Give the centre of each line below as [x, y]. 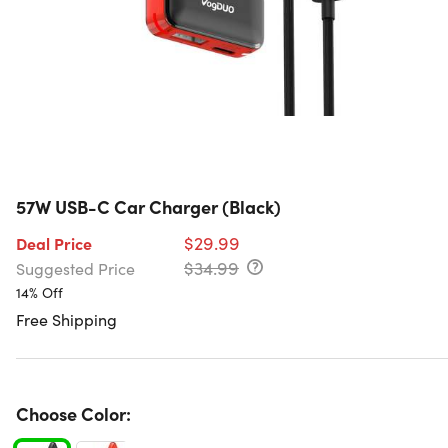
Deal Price [54, 243]
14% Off [39, 292]
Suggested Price [75, 268]
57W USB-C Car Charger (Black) [148, 207]
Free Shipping [66, 319]
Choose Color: [73, 414]
